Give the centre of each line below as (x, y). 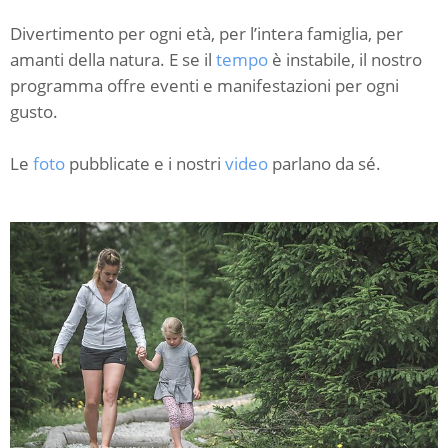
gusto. (34, 111)
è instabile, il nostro (345, 59)
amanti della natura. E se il (113, 59)
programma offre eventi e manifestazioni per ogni (204, 85)
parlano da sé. (324, 163)
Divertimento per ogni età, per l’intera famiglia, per (206, 33)
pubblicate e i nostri (145, 163)
